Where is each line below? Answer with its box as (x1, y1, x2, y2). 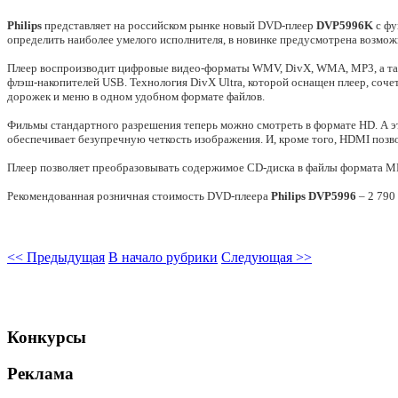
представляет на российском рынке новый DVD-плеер (42, 18, 316, 32)
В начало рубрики (108, 249, 218, 265)
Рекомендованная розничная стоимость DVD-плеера (7, 188, 271, 203)
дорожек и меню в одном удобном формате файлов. (7, 89, 265, 103)
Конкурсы (7, 328, 86, 347)
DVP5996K (316, 18, 373, 32)
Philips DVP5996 (271, 188, 356, 203)
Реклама (7, 364, 74, 384)
